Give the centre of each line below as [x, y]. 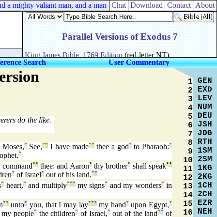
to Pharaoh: [150, 147]
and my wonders [134, 186]
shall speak [148, 166]
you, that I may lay [58, 205]
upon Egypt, [149, 205]
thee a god [111, 147]
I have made [68, 147]
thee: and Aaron [63, 166]
